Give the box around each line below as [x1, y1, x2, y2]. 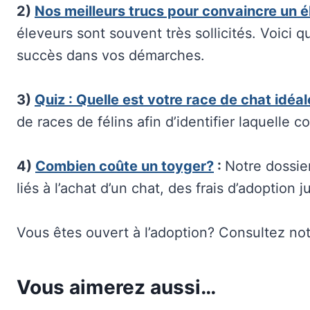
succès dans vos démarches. [17, 46, 205, 64]
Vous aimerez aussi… [17, 275, 216, 299]
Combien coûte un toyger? [35, 157, 214, 174]
